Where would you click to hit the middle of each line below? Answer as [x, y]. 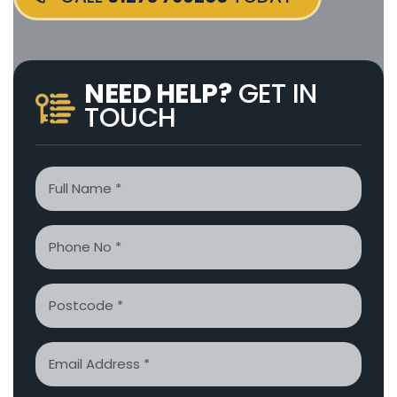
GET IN [274, 93]
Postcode [69, 292]
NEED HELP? [158, 93]
